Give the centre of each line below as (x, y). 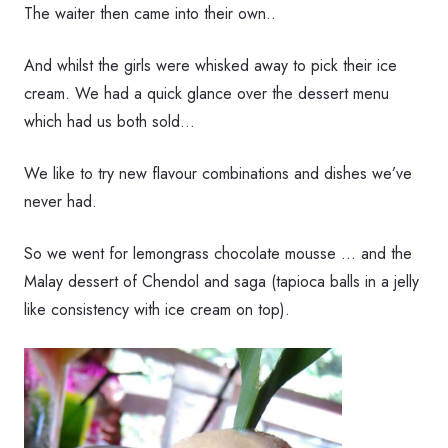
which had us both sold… (109, 122)
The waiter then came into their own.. (150, 14)
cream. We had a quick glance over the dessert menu (206, 94)
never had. (60, 202)
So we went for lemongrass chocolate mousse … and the (218, 254)
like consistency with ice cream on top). (157, 310)
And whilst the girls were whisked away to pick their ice (210, 66)
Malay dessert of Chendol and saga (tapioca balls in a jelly (221, 282)
